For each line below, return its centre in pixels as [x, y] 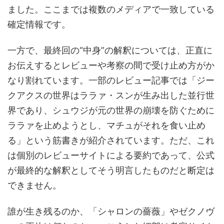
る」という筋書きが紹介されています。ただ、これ [111, 140]
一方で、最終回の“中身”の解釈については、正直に [110, 50]
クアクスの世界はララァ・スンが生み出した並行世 [111, 95]
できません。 [34, 185]
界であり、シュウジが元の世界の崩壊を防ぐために [111, 110]
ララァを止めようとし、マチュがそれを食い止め [106, 125]
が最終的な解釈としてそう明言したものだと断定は [111, 170]
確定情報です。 [39, 24]
